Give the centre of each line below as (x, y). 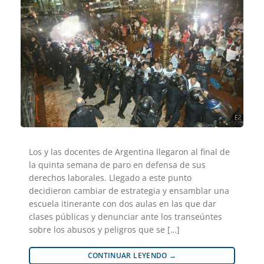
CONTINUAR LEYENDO (128, 255)
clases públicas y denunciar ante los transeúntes (126, 216)
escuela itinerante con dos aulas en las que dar (123, 203)
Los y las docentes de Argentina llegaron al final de (129, 151)
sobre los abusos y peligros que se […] (104, 229)
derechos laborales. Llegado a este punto (110, 177)
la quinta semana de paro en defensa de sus (117, 164)
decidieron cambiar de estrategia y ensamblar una (129, 190)
